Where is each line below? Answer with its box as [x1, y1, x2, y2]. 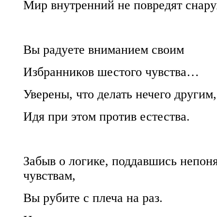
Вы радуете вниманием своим [23, 42, 184, 57]
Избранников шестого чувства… [23, 64, 199, 79]
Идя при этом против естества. [23, 109, 190, 124]
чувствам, [23, 168, 76, 183]
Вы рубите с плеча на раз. [23, 190, 163, 205]
